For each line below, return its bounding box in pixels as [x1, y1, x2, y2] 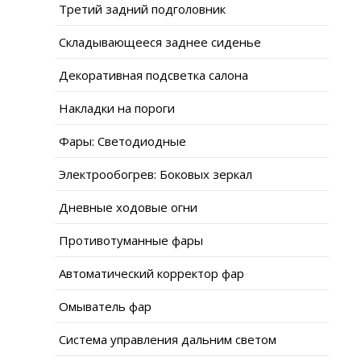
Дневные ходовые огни [59, 198, 197, 215]
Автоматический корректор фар [59, 264, 244, 281]
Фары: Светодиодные [59, 132, 186, 149]
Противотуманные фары [59, 231, 203, 248]
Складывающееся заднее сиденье [59, 33, 261, 50]
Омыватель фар [59, 297, 151, 314]
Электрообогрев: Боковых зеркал [59, 165, 252, 182]
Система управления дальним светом [59, 330, 276, 347]
